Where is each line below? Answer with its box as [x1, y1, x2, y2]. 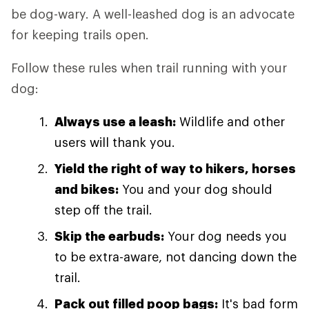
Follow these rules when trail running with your [11, 60, 287, 76]
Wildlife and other [176, 114, 285, 130]
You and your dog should [119, 181, 272, 197]
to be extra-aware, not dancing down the [54, 249, 297, 265]
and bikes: [54, 181, 119, 197]
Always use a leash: [54, 114, 176, 130]
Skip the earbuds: [54, 228, 164, 244]
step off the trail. [54, 202, 152, 218]
